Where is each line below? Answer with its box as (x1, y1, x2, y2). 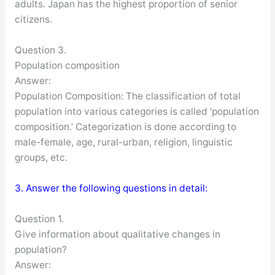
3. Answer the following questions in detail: (14, 182, 207, 194)
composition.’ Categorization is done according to (14, 120, 236, 133)
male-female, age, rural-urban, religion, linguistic (14, 136, 233, 148)
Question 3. (14, 44, 66, 56)
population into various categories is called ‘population (14, 105, 259, 117)
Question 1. (14, 212, 64, 225)
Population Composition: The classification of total (14, 90, 241, 102)
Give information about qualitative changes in (14, 228, 220, 240)
